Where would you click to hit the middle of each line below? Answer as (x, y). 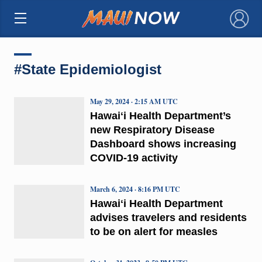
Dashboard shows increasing (163, 144)
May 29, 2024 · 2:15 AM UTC (134, 101)
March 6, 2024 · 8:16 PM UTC (135, 189)
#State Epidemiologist (87, 69)
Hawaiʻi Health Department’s (160, 116)
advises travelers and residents (168, 217)
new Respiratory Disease (152, 130)
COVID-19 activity (134, 158)
